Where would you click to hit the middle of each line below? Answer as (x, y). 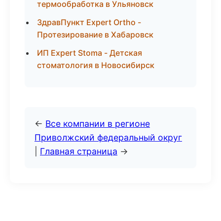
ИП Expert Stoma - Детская (90, 53)
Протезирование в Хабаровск (95, 35)
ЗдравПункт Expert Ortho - (89, 22)
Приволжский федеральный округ (108, 137)
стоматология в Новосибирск (96, 65)
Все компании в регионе (98, 124)
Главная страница (79, 151)
